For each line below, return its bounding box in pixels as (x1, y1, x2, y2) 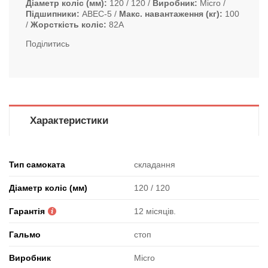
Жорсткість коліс (31, 20, 103, 29)
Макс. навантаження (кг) (119, 9, 220, 19)
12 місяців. (134, 206, 176, 216)
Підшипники (26, 9, 77, 19)
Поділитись (26, 39, 69, 48)
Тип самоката (9, 160, 65, 169)
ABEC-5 (82, 9, 112, 19)
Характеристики (29, 115, 108, 126)
